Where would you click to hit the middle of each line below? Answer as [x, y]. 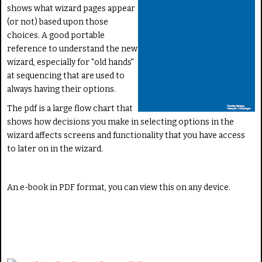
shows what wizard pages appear [71, 8]
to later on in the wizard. [55, 149]
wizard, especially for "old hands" [70, 62]
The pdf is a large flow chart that [70, 108]
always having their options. [61, 89]
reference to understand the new [72, 49]
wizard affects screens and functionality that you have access [126, 135]
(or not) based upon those [58, 22]
